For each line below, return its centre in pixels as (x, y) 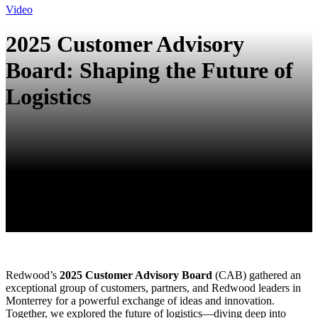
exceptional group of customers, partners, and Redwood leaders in (153, 287)
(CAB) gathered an (257, 275)
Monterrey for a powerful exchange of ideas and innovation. (140, 300)
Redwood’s (33, 275)
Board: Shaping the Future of (149, 71)
